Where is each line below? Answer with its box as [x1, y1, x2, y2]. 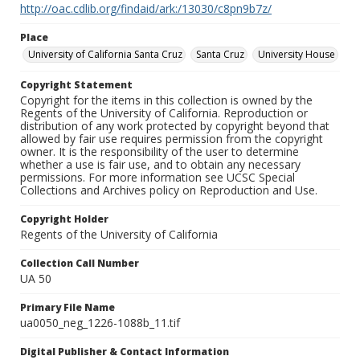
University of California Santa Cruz [28, 47, 182, 62]
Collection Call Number [20, 256, 139, 271]
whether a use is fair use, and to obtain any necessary [20, 157, 301, 173]
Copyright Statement [20, 78, 133, 92]
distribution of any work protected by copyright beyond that [20, 118, 329, 134]
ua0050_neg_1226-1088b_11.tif [20, 315, 180, 331]
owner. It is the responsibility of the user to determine [20, 144, 299, 160]
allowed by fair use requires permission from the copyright [20, 131, 323, 147]
